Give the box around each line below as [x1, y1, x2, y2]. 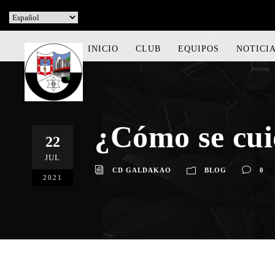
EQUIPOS [178, 44, 219, 53]
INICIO [88, 44, 118, 53]
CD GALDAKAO [112, 166, 171, 174]
